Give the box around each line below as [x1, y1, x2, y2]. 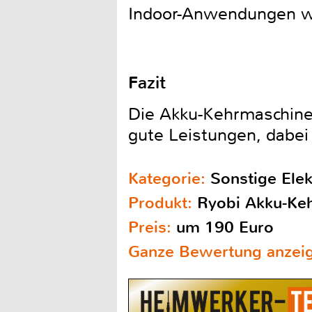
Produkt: [128, 192, 197, 214]
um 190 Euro [171, 217, 274, 238]
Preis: [128, 217, 171, 238]
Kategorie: [128, 168, 210, 189]
